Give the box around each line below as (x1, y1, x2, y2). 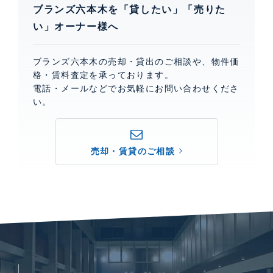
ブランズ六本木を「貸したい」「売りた (33, 4, 226, 15)
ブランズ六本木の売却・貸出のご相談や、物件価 (33, 56, 239, 66)
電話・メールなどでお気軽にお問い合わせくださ (33, 83, 239, 93)
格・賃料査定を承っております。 (33, 69, 174, 80)
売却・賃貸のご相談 (90, 146, 175, 156)
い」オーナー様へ (33, 21, 119, 32)
